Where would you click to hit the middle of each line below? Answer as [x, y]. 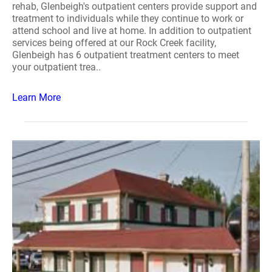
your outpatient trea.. [56, 67]
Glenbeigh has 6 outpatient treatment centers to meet [126, 55]
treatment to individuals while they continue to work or [128, 19]
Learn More [36, 97]
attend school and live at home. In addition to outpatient [132, 31]
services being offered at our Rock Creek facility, [114, 43]
